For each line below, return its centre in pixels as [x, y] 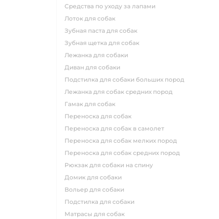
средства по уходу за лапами [112, 6]
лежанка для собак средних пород [121, 92]
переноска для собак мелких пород [123, 141]
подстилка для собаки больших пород [127, 79]
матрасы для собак [98, 214]
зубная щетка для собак [104, 43]
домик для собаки [96, 177]
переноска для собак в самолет [117, 128]
